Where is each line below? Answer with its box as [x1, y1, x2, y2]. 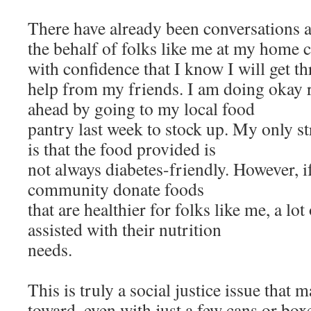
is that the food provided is [28, 137, 216, 160]
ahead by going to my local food [28, 96, 255, 120]
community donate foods [28, 177, 204, 201]
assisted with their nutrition [28, 217, 221, 241]
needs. [28, 237, 72, 261]
